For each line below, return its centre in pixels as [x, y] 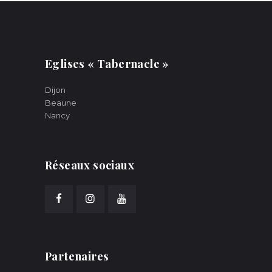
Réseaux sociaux [90, 165]
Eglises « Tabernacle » [107, 64]
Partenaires [77, 256]
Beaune [61, 103]
